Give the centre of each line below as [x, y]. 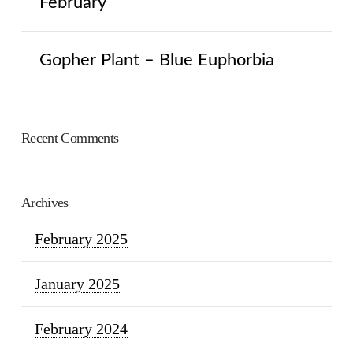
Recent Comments [70, 138]
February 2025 [81, 239]
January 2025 [77, 284]
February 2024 [81, 329]
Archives [45, 203]
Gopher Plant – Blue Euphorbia [156, 59]
